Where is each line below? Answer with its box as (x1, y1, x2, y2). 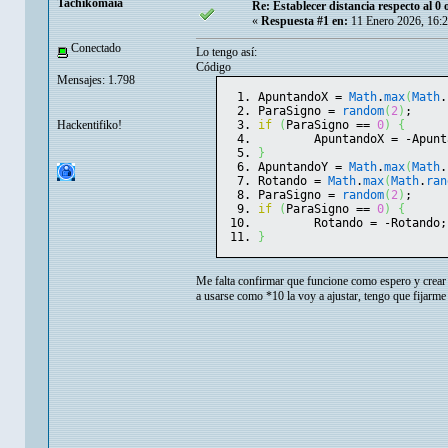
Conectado (68, 41, 121, 56)
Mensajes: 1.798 (57, 72, 135, 87)
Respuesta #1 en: (261, 14, 348, 29)
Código (196, 60, 231, 75)
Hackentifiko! (57, 117, 122, 132)
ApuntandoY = (257, 160, 349, 175)
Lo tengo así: (196, 45, 257, 60)
